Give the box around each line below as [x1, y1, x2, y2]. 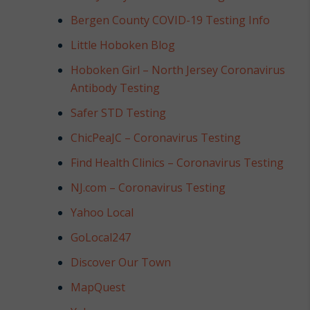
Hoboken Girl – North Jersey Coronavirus [71, 62, 286, 77]
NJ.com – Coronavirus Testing [71, 179, 226, 195]
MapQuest [71, 279, 126, 295]
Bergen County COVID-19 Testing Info [71, 12, 271, 28]
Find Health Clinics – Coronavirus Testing [71, 154, 284, 170]
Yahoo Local [71, 204, 134, 220]
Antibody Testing [71, 80, 163, 95]
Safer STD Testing [71, 104, 167, 120]
